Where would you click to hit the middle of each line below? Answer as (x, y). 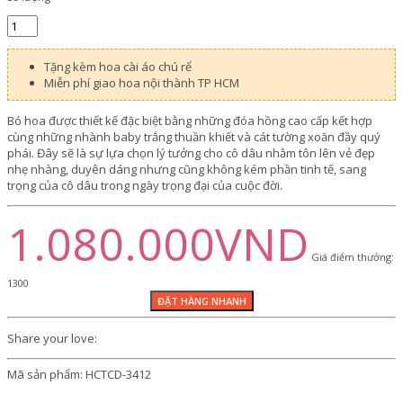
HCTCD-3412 (117, 374)
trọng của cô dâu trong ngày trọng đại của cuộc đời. (145, 186)
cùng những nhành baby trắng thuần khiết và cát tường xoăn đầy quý (194, 137)
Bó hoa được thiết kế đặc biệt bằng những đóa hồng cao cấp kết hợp (190, 121)
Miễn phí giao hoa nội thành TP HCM (142, 83)
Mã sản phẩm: (45, 374)
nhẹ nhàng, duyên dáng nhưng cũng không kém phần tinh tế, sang (187, 170)
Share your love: (52, 339)
